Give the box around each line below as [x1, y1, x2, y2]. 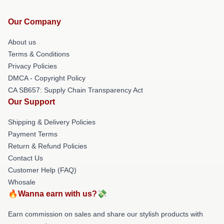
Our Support [8, 97, 55, 106]
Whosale [8, 177, 35, 186]
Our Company [8, 17, 61, 26]
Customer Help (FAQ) [8, 165, 76, 174]
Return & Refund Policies [8, 141, 87, 150]
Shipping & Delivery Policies [8, 117, 95, 126]
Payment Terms [8, 129, 57, 138]
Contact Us [8, 153, 43, 162]
